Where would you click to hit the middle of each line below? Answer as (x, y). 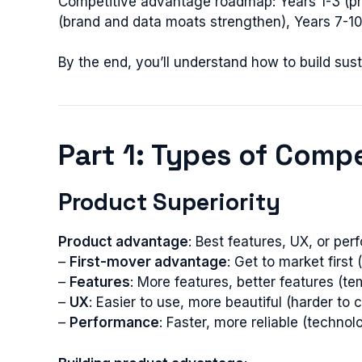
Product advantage (123, 242)
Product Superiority (169, 202)
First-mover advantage (148, 262)
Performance (114, 322)
